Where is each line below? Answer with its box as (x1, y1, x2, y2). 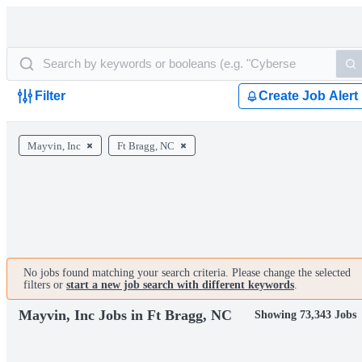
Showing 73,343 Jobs (255, 309, 356, 321)
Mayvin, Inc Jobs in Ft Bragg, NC (19, 307, 232, 323)
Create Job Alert (259, 89, 358, 103)
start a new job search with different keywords (66, 279, 294, 291)
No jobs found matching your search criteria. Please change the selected (23, 267, 351, 279)
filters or (23, 279, 66, 291)
